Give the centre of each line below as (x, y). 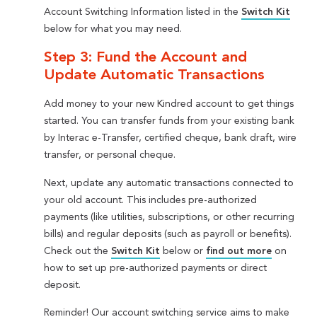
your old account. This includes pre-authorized (151, 200)
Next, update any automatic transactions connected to (169, 183)
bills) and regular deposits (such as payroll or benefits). (168, 234)
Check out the (78, 251)
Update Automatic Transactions (155, 76)
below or (183, 251)
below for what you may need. (113, 29)
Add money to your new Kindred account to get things (169, 104)
